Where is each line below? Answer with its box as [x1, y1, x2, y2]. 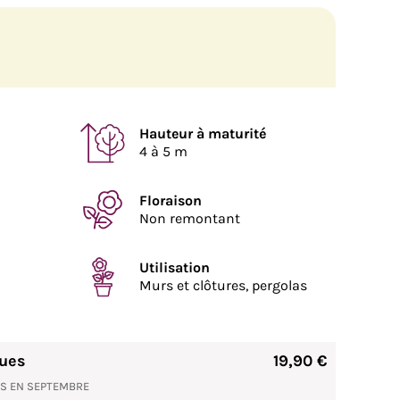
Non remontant [139, 210, 240, 227]
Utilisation [139, 259, 210, 276]
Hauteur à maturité [139, 125, 266, 142]
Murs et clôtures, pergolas [139, 277, 307, 294]
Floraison [139, 192, 202, 209]
